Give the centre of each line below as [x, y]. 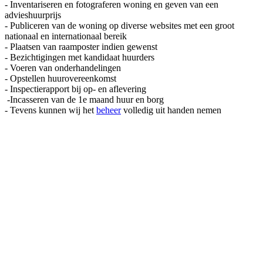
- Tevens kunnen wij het [50, 110]
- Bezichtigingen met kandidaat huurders [80, 57]
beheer [109, 110]
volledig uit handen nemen [171, 110]
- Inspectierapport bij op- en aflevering [75, 89]
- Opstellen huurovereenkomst [60, 78]
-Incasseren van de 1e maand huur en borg [84, 99]
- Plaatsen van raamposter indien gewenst [81, 46]
